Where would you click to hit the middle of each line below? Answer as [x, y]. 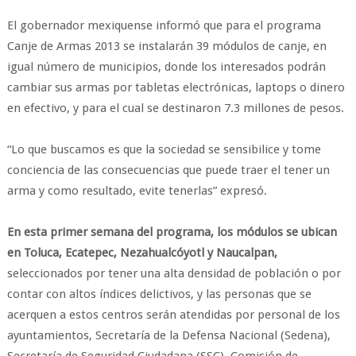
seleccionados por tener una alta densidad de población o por [174, 273]
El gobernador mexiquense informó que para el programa [164, 25]
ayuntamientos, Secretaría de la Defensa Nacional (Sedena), [168, 335]
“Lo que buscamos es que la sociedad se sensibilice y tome [164, 149]
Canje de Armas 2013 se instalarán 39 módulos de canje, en [166, 46]
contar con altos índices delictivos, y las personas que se [159, 294]
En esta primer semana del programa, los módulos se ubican [172, 232]
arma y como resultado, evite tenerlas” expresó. [137, 191]
